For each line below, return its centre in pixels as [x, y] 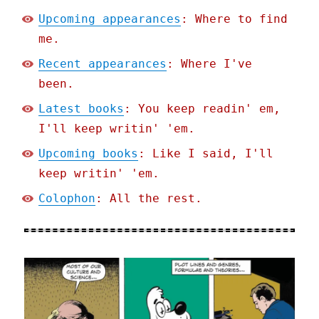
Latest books [82, 109]
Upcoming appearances [110, 19]
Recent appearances [103, 64]
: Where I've [210, 64]
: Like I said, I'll [206, 154]
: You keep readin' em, [203, 109]
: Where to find [235, 19]
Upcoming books [89, 154]
